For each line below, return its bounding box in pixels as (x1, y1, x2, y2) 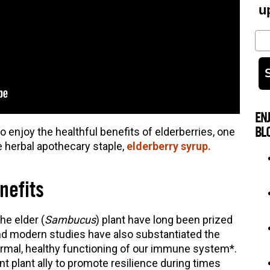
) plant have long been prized (95, 213, 233, 227)
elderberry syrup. (126, 140, 211, 153)
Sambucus (44, 213, 96, 227)
